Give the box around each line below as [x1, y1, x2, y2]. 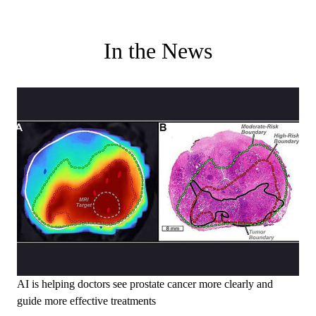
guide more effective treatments [17, 295, 156, 307]
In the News [104, 38, 212, 63]
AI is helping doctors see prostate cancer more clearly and [17, 278, 273, 290]
